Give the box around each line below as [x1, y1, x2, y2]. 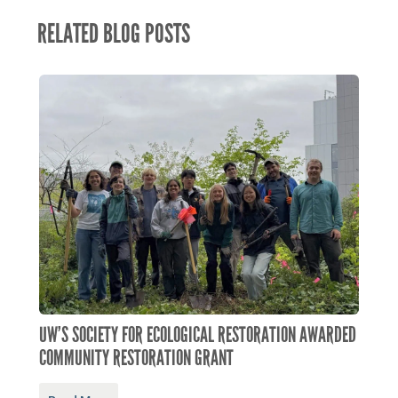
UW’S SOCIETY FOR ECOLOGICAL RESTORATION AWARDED [39, 322, 356, 348]
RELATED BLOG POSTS [37, 18, 190, 51]
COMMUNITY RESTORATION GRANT [39, 346, 234, 371]
